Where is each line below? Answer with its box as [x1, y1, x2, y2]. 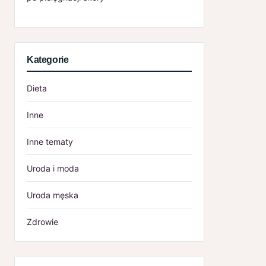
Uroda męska [27, 189, 78, 200]
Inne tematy [27, 136, 73, 147]
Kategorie [27, 54, 69, 65]
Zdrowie [27, 216, 58, 227]
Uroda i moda [27, 163, 79, 173]
